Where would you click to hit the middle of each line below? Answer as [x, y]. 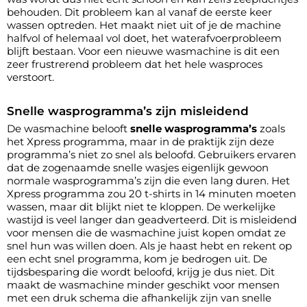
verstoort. [30, 77]
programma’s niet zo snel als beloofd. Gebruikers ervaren [151, 154]
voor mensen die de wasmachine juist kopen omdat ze [146, 232]
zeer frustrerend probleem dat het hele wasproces [135, 64]
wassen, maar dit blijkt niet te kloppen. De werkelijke [141, 206]
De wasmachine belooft [69, 128]
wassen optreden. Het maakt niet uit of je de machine [144, 25]
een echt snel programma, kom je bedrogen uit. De [137, 258]
